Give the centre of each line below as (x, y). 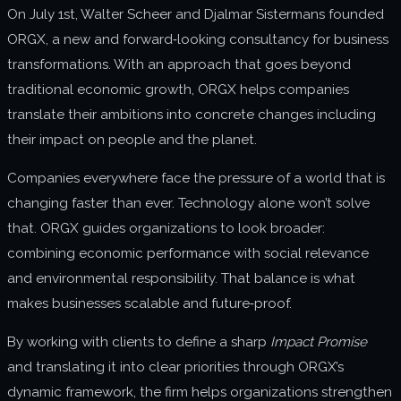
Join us (60, 61)
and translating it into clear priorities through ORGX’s (175, 367)
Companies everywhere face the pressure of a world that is (196, 179)
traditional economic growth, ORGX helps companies (178, 90)
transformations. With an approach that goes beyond (179, 64)
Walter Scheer (126, 14)
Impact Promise (319, 342)
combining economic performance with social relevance (188, 254)
